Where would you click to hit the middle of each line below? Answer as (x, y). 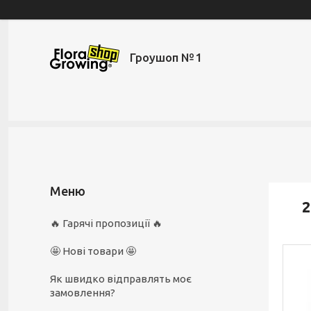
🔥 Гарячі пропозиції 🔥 (106, 223)
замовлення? (83, 293)
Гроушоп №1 (166, 57)
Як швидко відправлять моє (121, 279)
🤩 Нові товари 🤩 (93, 251)
